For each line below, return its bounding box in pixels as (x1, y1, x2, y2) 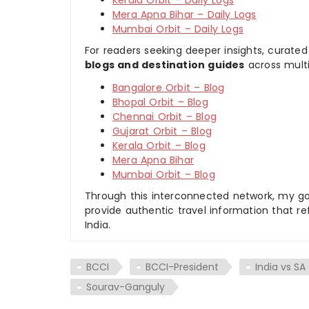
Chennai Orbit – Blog (112, 109, 217, 123)
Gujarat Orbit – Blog (112, 123, 212, 138)
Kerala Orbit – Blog (112, 138, 206, 152)
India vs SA (255, 259, 306, 274)
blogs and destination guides (85, 57, 245, 72)
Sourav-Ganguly (86, 279, 165, 294)
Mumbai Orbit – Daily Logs (112, 21, 243, 36)
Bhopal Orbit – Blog (112, 94, 208, 109)
